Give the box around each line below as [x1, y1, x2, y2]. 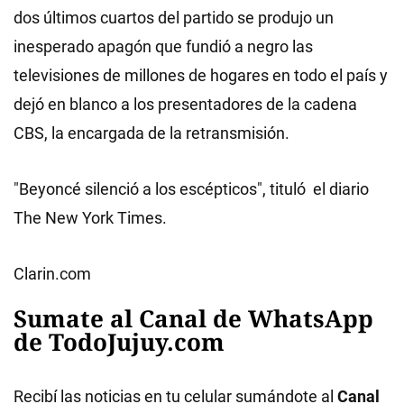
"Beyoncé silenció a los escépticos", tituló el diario [14, 179, 369, 198]
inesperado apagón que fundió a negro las [14, 36, 313, 56]
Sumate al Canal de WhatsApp [14, 301, 373, 335]
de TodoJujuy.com [14, 325, 225, 358]
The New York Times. [14, 207, 167, 227]
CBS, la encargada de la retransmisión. [14, 123, 289, 142]
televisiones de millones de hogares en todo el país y [14, 65, 388, 85]
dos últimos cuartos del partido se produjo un [14, 7, 334, 27]
